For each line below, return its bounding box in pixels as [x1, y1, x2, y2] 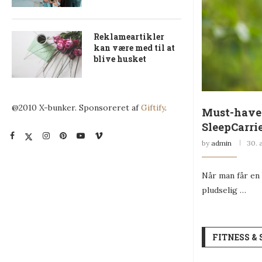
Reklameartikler [94, 31, 164, 42]
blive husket [94, 53, 146, 64]
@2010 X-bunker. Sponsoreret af [12, 102, 141, 113]
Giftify [141, 102, 165, 113]
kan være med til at [94, 42, 175, 53]
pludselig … [202, 185, 246, 196]
